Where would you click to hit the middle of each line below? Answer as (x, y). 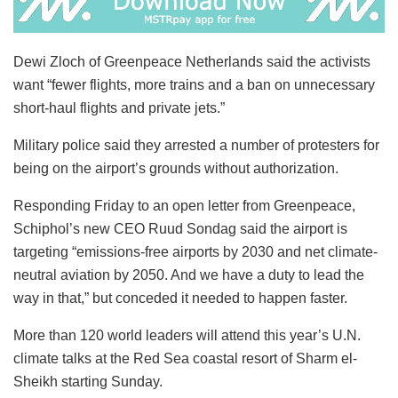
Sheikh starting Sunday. (88, 381)
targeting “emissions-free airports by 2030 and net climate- (195, 251)
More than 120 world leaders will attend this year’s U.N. (187, 335)
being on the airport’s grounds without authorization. (176, 168)
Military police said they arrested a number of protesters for (196, 145)
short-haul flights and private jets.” (119, 107)
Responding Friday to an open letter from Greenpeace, (184, 205)
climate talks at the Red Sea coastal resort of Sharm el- (185, 358)
